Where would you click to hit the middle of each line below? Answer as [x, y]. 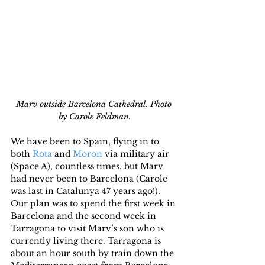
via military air [137, 154]
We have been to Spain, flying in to [86, 142]
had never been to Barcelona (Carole [90, 179]
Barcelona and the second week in [85, 216]
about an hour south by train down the [93, 253]
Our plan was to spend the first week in [94, 204]
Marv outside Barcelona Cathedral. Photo [95, 104]
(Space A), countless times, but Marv [88, 167]
